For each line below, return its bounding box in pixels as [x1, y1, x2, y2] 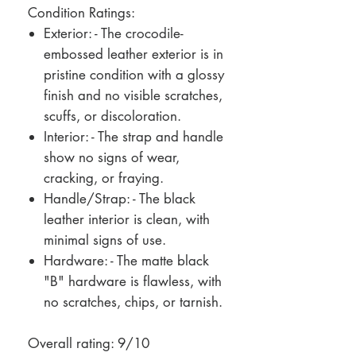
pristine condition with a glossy [44, 65, 224, 83]
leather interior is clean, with [44, 210, 210, 228]
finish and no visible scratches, [44, 86, 222, 104]
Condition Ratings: [28, 3, 135, 21]
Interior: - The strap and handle [44, 127, 223, 145]
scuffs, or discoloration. [44, 106, 181, 125]
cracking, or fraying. [44, 168, 164, 187]
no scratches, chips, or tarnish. [44, 292, 222, 311]
